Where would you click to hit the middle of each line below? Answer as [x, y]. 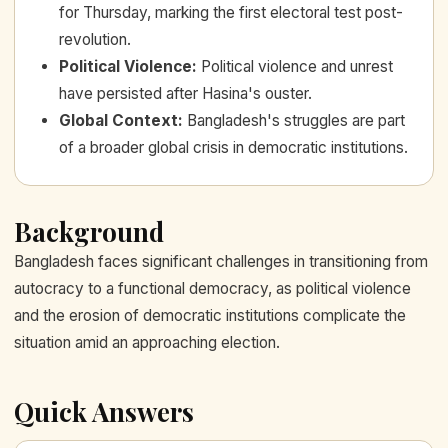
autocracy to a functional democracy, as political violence [212, 288]
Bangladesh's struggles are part [296, 120]
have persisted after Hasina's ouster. [185, 93]
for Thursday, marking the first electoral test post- [231, 12]
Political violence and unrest [297, 66]
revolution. [95, 39]
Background [89, 231]
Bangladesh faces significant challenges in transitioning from [221, 261]
